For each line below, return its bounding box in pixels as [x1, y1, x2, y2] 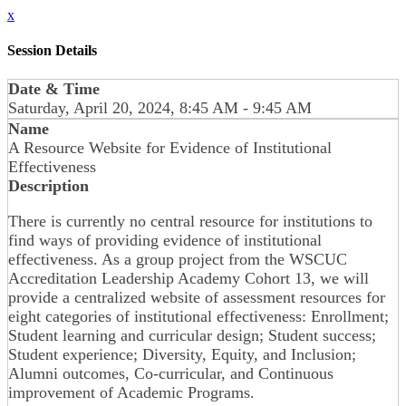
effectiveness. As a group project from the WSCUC [8, 249, 347, 268]
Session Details [7, 43, 97, 59]
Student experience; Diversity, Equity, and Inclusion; [8, 344, 356, 363]
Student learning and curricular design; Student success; [8, 325, 376, 344]
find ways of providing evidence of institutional [8, 230, 322, 249]
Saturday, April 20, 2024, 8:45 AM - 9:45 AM [8, 98, 312, 117]
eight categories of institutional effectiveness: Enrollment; [8, 306, 389, 325]
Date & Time [8, 79, 100, 98]
